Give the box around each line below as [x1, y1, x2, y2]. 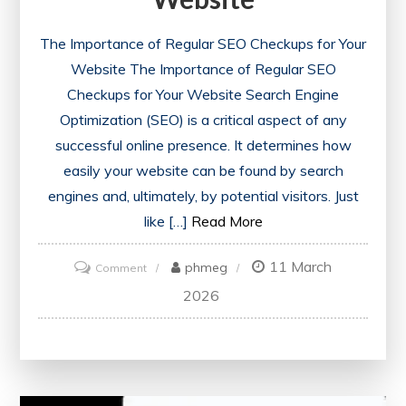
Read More [190, 211, 263, 230]
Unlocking [146, 283, 198, 297]
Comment [95, 260, 147, 275]
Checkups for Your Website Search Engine [67, 84, 339, 103]
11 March [269, 256, 332, 275]
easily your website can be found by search [63, 160, 343, 179]
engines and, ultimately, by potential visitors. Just [47, 186, 359, 205]
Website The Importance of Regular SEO [70, 59, 336, 78]
